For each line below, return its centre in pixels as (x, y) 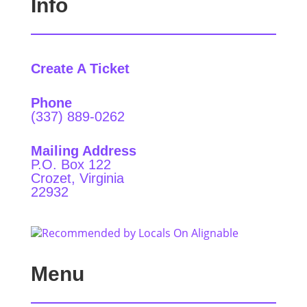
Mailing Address (83, 151)
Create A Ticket (80, 69)
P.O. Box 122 (71, 165)
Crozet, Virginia (77, 179)
